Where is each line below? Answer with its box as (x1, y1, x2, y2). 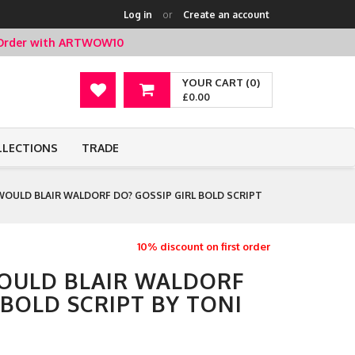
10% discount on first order (137, 240, 270, 253)
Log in (124, 9, 152, 21)
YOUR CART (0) (182, 76, 260, 89)
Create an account (183, 9, 269, 21)
